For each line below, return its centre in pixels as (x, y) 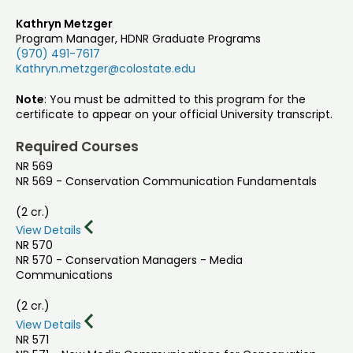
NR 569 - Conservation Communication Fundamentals (166, 182)
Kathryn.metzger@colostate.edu (106, 69)
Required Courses (77, 147)
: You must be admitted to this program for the (175, 100)
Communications (64, 275)
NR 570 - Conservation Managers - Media (129, 260)
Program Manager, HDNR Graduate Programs (138, 39)
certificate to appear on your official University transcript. (174, 115)
